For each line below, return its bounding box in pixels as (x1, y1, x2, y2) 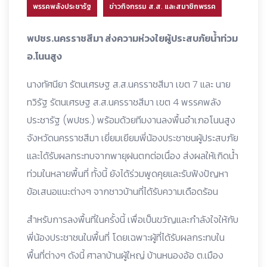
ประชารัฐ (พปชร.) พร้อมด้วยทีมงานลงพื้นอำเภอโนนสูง (27, 113, 235, 127)
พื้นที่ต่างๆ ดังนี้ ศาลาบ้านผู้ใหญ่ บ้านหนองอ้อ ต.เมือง (27, 248, 223, 262)
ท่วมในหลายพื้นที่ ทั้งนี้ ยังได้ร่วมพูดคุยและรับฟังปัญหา (27, 166, 228, 181)
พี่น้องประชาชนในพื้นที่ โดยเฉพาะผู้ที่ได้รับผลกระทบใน (27, 230, 225, 244)
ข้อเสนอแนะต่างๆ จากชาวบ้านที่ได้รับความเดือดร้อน (27, 184, 218, 198)
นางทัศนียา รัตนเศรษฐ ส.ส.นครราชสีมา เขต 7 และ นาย (27, 77, 231, 91)
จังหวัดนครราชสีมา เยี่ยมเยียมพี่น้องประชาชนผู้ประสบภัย (27, 131, 238, 145)
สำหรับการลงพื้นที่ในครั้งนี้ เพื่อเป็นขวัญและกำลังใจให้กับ (27, 212, 238, 226)
